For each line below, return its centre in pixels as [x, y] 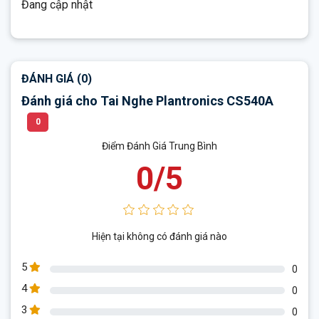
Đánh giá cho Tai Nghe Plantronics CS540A [147, 99]
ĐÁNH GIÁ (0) [57, 77]
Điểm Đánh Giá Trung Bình [159, 143]
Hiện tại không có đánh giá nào [159, 234]
